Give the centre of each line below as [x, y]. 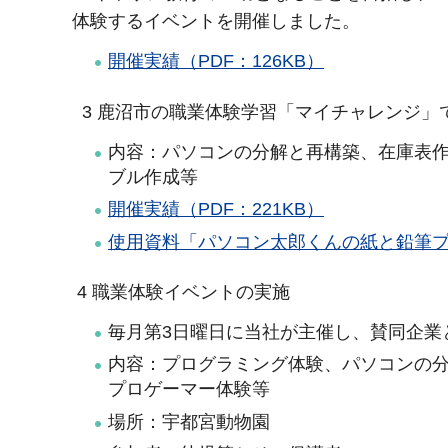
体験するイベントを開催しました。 [216, 20]
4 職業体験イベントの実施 [181, 291]
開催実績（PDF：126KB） [216, 61]
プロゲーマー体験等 [189, 389]
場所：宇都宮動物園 [189, 421]
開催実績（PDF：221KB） [216, 209]
